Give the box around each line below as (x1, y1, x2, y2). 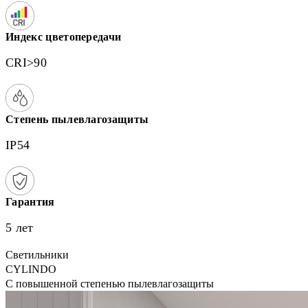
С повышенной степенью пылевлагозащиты (5, 278, 214, 289)
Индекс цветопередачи (5, 31, 122, 43)
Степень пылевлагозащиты (5, 113, 149, 125)
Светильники (5, 249, 69, 261)
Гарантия (5, 196, 55, 208)
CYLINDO (5, 263, 56, 275)
